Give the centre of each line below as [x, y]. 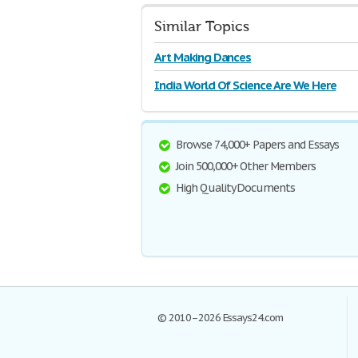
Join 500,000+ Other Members [246, 166]
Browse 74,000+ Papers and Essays [257, 145]
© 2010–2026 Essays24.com [221, 318]
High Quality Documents [236, 188]
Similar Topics [202, 27]
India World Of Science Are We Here [245, 85]
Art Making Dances [203, 57]
